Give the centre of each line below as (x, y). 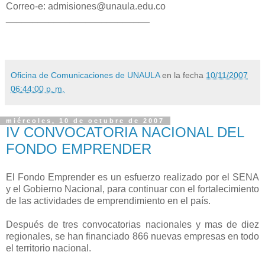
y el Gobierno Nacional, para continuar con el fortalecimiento (132, 189)
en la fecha (184, 75)
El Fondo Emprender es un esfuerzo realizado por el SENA (132, 177)
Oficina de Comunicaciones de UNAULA (85, 75)
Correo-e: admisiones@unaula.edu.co (86, 6)
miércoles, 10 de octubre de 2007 (85, 121)
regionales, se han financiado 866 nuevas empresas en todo (132, 236)
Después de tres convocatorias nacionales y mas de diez (132, 224)
